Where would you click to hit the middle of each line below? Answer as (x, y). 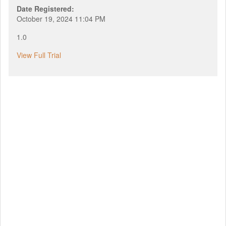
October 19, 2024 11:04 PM (61, 18)
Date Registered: (45, 8)
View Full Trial (39, 55)
